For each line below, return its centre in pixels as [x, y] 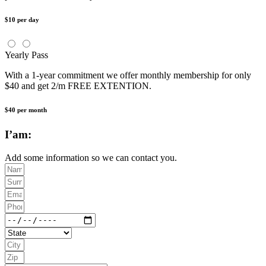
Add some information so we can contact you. [91, 157]
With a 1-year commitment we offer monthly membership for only [128, 75]
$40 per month [26, 110]
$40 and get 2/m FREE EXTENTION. [78, 86]
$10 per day [22, 20]
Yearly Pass [26, 55]
